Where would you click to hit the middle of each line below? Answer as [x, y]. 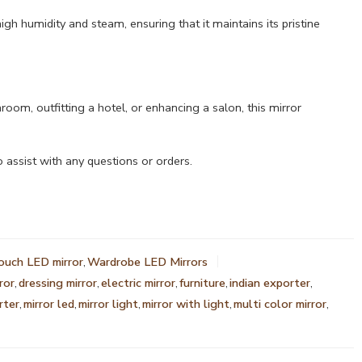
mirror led [49, 303]
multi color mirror [280, 303]
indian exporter [270, 282]
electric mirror [138, 282]
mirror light [108, 303]
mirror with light [186, 303]
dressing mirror [58, 282]
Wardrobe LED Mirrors [147, 261]
